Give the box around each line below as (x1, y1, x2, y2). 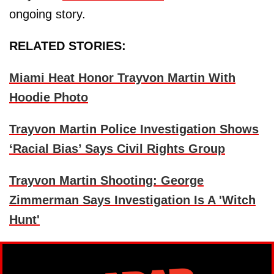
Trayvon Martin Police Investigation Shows (9, 122, 259, 136)
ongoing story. (9, 7, 86, 21)
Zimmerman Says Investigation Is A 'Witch (9, 193, 256, 207)
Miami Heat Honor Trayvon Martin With (9, 71, 235, 85)
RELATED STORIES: (9, 39, 126, 53)
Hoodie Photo (9, 91, 88, 105)
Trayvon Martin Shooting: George (9, 174, 204, 188)
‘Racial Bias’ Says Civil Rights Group (9, 142, 225, 156)
